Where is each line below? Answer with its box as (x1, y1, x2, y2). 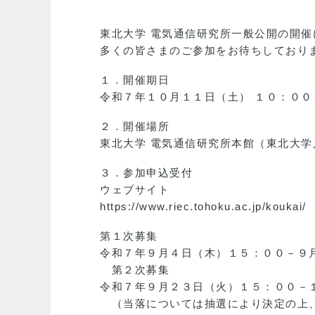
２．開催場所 (100, 120, 193, 132)
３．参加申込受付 (100, 167, 193, 179)
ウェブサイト (100, 184, 169, 195)
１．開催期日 (100, 74, 193, 86)
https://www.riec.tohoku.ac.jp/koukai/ (100, 200, 307, 212)
